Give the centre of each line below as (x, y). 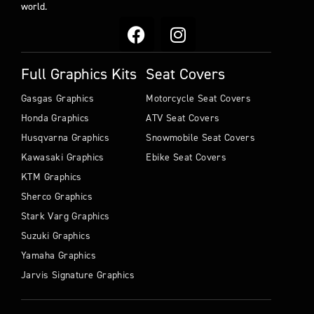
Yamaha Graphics (59, 256)
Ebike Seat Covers (186, 158)
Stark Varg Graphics (66, 217)
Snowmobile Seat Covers (201, 138)
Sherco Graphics (57, 197)
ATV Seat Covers (183, 118)
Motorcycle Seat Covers (199, 99)
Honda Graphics (55, 118)
